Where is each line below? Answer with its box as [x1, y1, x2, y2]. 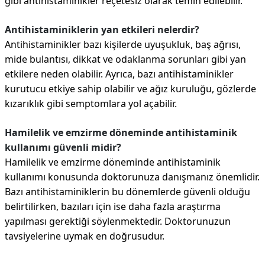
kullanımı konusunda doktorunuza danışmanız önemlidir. [5, 170, 260, 183]
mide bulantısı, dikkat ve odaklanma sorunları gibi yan [5, 53, 246, 66]
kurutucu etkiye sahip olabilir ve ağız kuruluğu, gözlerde [5, 82, 256, 95]
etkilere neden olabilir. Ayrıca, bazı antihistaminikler [5, 67, 234, 80]
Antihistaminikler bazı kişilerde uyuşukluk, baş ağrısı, [5, 38, 241, 51]
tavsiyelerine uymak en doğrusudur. [5, 230, 164, 243]
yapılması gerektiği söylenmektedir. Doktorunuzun [5, 215, 231, 228]
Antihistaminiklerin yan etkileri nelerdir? [5, 23, 199, 36]
